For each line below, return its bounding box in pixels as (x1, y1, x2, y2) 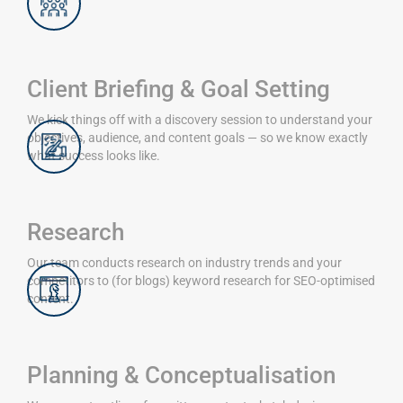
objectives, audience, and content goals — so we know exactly (27, 130, 368, 145)
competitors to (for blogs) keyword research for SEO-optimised (27, 273, 375, 288)
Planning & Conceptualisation (27, 361, 336, 389)
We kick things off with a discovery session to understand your (27, 112, 372, 127)
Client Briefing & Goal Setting (27, 75, 330, 103)
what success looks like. (27, 148, 160, 163)
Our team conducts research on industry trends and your (27, 255, 342, 270)
